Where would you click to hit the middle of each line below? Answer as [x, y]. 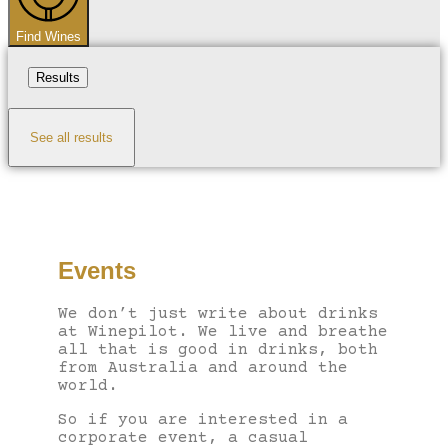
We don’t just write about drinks [218, 313]
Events [97, 270]
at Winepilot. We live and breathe [223, 331]
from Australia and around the [203, 367]
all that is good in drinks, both [218, 349]
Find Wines [48, 36]
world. [88, 385]
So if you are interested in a [203, 419]
